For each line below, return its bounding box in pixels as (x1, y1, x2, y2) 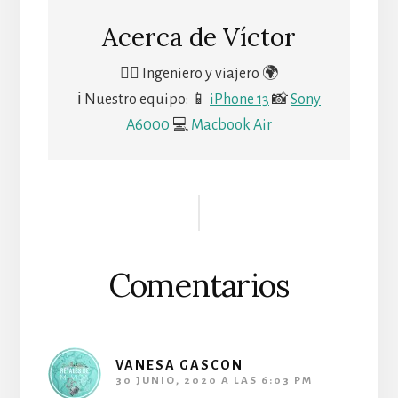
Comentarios (107, 264, 291, 306)
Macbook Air (191, 116, 272, 133)
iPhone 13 (210, 91, 269, 107)
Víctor (223, 20, 296, 53)
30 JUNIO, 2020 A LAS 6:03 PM (115, 374, 313, 386)
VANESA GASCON (115, 357, 243, 372)
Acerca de (102, 20, 223, 53)
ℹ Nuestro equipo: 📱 (77, 91, 210, 107)
